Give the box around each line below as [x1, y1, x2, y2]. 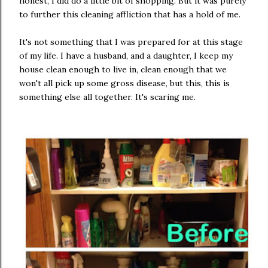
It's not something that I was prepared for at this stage [19, 36, 243, 47]
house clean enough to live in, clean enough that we [19, 64, 227, 75]
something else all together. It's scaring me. [19, 92, 196, 102]
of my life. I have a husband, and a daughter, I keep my [19, 50, 233, 61]
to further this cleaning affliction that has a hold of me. [19, 9, 240, 20]
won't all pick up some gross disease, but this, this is [19, 78, 230, 89]
